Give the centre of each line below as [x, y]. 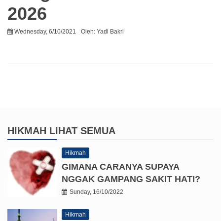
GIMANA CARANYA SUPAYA [120, 166]
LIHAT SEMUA [82, 130]
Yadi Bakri [110, 31]
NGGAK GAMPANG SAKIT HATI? [131, 179]
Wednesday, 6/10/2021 [45, 31]
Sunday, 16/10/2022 [96, 192]
